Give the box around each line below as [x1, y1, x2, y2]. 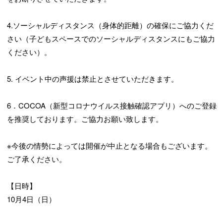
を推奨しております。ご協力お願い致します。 [7, 113, 164, 124]
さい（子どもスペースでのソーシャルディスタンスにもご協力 [7, 33, 216, 44]
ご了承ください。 [7, 154, 67, 165]
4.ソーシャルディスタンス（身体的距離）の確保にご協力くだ [7, 20, 214, 31]
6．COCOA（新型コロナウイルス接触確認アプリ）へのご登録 [7, 100, 217, 111]
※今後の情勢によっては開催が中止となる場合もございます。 [7, 140, 213, 151]
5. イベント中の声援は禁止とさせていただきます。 [7, 73, 179, 84]
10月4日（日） [7, 194, 56, 205]
